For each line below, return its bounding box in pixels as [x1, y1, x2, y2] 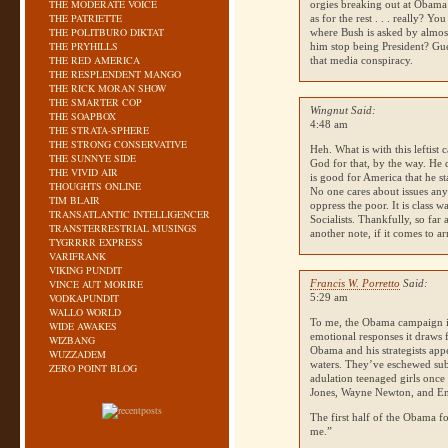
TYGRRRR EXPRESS [49, 235, 143, 249]
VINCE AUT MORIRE [49, 277, 143, 291]
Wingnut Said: [310, 104, 377, 116]
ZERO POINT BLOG [49, 361, 137, 375]
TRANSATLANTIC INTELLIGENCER [49, 207, 210, 221]
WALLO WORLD [49, 305, 121, 319]
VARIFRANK [49, 249, 106, 263]
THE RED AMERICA [49, 53, 140, 67]
